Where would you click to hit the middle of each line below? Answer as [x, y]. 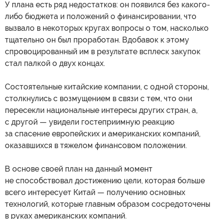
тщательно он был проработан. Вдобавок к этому [97, 40]
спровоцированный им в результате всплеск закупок [103, 51]
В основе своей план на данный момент [79, 169]
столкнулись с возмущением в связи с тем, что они [99, 98]
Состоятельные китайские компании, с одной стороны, [107, 87]
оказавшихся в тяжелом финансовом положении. [96, 145]
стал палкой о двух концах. [55, 63]
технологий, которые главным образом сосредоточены [108, 204]
